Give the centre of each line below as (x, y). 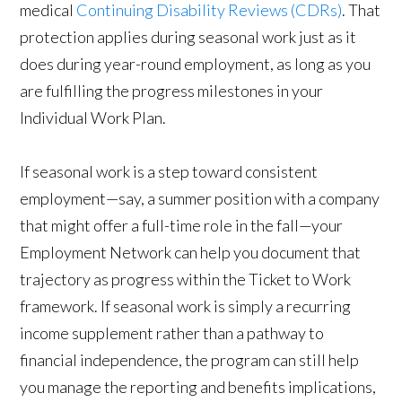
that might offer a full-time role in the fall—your (182, 226)
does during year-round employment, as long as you (196, 64)
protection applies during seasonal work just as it (188, 37)
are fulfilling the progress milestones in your (172, 91)
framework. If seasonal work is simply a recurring (186, 306)
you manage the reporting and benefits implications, (198, 387)
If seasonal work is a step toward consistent (169, 172)
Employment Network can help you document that (191, 253)
